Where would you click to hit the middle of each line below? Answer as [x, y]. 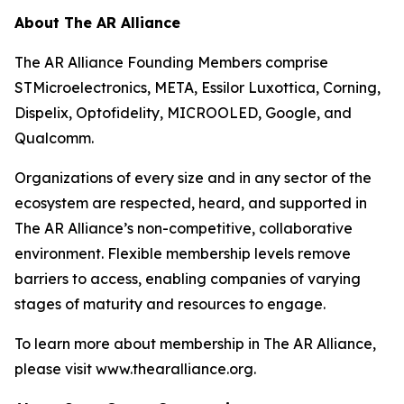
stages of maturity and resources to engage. [170, 304]
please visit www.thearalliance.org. [135, 369]
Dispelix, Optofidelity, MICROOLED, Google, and [183, 113]
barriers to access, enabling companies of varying [188, 279]
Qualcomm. [54, 138]
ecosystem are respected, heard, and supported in [191, 203]
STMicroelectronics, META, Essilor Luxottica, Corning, [197, 87]
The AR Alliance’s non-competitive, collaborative [184, 228]
